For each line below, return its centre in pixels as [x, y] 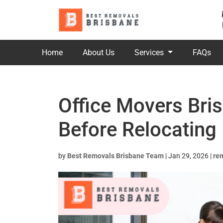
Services [150, 53]
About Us [99, 53]
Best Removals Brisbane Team [115, 156]
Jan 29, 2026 [188, 156]
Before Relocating [137, 130]
